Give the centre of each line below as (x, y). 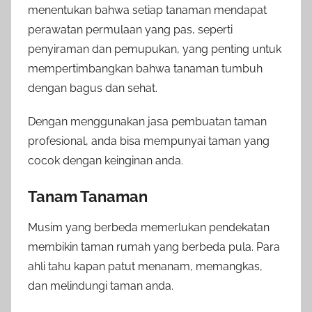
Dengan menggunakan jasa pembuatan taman (147, 121)
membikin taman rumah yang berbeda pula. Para (154, 247)
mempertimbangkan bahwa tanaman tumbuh (145, 68)
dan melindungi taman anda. (101, 286)
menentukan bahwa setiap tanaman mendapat (147, 10)
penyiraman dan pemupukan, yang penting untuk (155, 49)
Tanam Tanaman (88, 196)
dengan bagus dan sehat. (93, 88)
